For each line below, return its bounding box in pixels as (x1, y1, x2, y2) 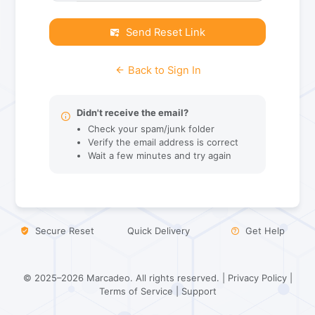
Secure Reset (32, 225, 94, 237)
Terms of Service (98, 285, 173, 297)
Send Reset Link (126, 25, 205, 39)
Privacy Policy (227, 272, 287, 283)
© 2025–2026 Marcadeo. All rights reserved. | (22, 272, 228, 283)
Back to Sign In (127, 64, 201, 77)
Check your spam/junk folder (88, 123, 214, 135)
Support (181, 285, 217, 297)
